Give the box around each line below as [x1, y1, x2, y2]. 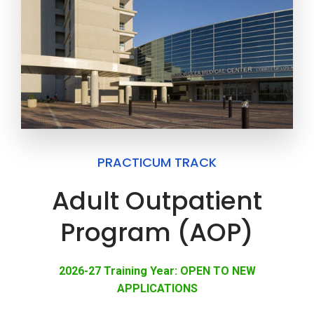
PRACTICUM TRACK [97, 153, 217, 171]
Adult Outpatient [52, 183, 262, 219]
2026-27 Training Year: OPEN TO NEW [58, 264, 256, 278]
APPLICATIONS [116, 282, 198, 295]
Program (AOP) [60, 214, 254, 250]
